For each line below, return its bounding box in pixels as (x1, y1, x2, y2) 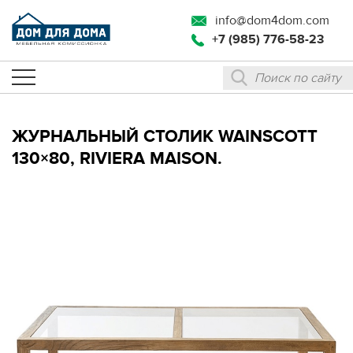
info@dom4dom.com (215, 13, 329, 28)
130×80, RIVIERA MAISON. (12, 147, 222, 169)
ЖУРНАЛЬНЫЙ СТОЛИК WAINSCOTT (12, 124, 318, 147)
